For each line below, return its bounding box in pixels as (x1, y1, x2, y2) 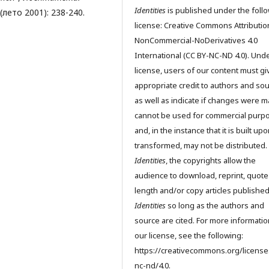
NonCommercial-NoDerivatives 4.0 (134, 35, 258, 46)
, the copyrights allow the (166, 155, 256, 166)
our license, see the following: (134, 230, 243, 241)
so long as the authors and (166, 200, 264, 211)
